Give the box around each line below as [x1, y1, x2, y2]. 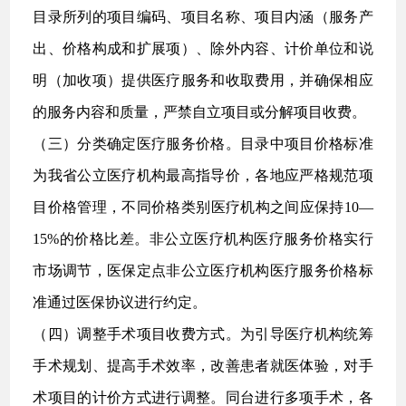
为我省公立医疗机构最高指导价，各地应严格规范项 [33, 168, 373, 183]
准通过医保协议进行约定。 [33, 295, 208, 310]
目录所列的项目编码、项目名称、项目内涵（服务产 [33, 9, 373, 24]
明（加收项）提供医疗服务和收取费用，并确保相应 [33, 72, 373, 88]
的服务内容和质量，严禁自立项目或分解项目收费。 [33, 104, 367, 120]
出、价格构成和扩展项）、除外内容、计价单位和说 [33, 41, 373, 56]
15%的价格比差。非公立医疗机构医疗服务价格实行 [33, 231, 373, 246]
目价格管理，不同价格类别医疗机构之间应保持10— [33, 199, 373, 215]
